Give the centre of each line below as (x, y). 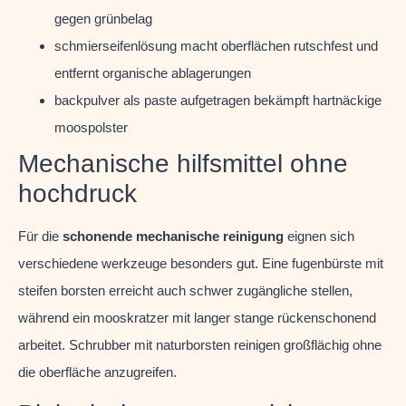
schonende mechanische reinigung (173, 236)
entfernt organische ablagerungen (153, 72)
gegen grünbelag (103, 18)
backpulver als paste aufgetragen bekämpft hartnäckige (218, 100)
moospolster (91, 127)
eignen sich (319, 236)
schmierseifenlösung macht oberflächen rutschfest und (216, 45)
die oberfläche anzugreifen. (97, 372)
